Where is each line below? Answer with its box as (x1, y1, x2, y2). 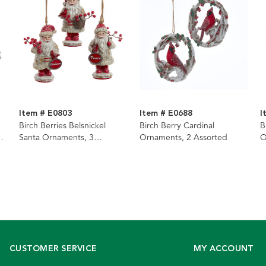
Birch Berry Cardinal (139, 119, 214, 132)
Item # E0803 (18, 107, 72, 121)
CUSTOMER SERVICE (9, 242, 97, 256)
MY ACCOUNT (193, 242, 254, 256)
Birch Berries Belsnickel (18, 119, 106, 132)
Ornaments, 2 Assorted (139, 131, 227, 144)
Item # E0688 (139, 107, 192, 121)
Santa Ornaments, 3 (18, 131, 94, 144)
